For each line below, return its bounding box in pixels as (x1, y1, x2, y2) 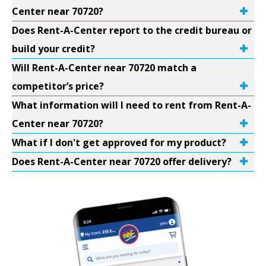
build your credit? (12, 42, 95, 55)
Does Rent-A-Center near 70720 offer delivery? (12, 155, 232, 168)
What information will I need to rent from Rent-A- (12, 99, 251, 112)
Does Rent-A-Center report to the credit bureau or (12, 24, 252, 37)
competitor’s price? (12, 80, 104, 93)
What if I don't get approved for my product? (12, 136, 226, 149)
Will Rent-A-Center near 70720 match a (12, 61, 197, 74)
